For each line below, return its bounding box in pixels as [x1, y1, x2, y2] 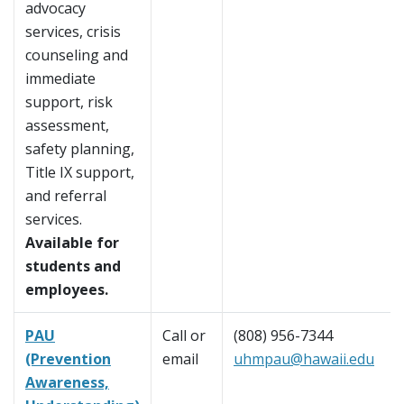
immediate [25, 69, 96, 89]
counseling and [25, 45, 128, 66]
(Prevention [25, 349, 111, 370]
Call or [162, 326, 206, 346]
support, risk [25, 92, 113, 113]
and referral [25, 186, 106, 207]
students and [25, 256, 121, 277]
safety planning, [25, 139, 134, 160]
